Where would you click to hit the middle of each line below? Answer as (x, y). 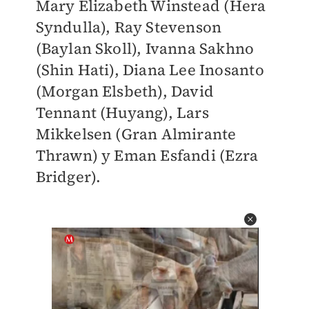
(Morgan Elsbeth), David (125, 91)
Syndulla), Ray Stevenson (129, 27)
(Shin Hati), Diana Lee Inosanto (150, 69)
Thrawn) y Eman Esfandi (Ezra (147, 155)
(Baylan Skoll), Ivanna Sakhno (145, 48)
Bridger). (68, 176)
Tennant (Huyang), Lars (122, 112)
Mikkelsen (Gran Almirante (136, 133)
